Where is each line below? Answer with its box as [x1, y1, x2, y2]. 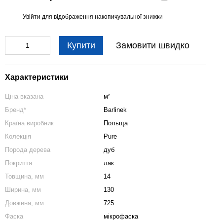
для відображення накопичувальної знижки [40, 13, 163, 20]
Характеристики [5, 73, 69, 81]
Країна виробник [5, 119, 54, 127]
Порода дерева [5, 146, 50, 153]
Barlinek [104, 106, 127, 113]
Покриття [5, 159, 32, 167]
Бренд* [5, 106, 26, 113]
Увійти [23, 13, 40, 20]
